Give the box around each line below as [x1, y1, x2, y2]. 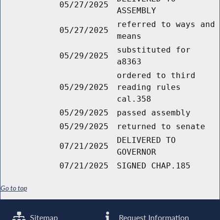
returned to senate [117, 122, 205, 132]
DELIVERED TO [117, 136, 176, 145]
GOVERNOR [117, 147, 156, 157]
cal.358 [117, 94, 151, 104]
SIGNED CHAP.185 [117, 161, 191, 171]
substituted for [117, 45, 191, 55]
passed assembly [117, 108, 191, 118]
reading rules [117, 82, 181, 92]
